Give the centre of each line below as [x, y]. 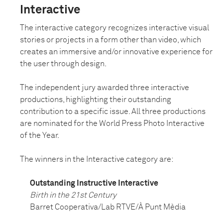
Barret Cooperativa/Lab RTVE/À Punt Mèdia [108, 207]
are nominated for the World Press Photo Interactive [112, 124]
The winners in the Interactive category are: [97, 160]
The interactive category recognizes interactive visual [114, 28]
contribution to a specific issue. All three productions [113, 112]
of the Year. [40, 136]
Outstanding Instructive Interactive [94, 183]
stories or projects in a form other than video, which [111, 40]
